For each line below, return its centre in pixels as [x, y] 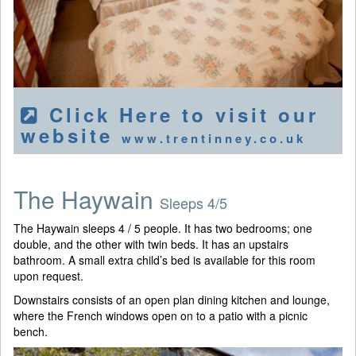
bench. [31, 332]
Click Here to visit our [180, 115]
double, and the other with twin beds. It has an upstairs [151, 244]
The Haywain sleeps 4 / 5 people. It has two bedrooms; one [163, 228]
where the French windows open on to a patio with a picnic [161, 316]
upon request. [48, 276]
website [71, 135]
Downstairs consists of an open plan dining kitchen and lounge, [172, 300]
